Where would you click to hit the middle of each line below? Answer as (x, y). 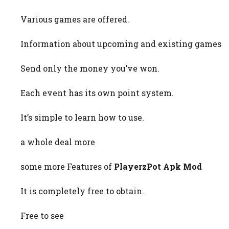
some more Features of (67, 166)
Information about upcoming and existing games (121, 43)
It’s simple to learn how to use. (82, 117)
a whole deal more (58, 142)
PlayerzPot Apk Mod (158, 166)
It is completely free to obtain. (82, 191)
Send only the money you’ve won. (90, 68)
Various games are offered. (75, 19)
